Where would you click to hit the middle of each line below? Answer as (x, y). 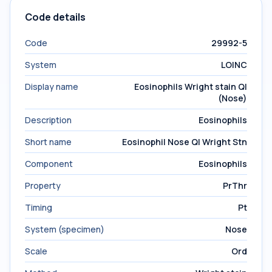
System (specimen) (65, 229)
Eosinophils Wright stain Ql (191, 87)
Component (49, 164)
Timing (39, 207)
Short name (48, 142)
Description (48, 120)
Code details (55, 17)
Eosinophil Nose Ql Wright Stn (185, 142)
